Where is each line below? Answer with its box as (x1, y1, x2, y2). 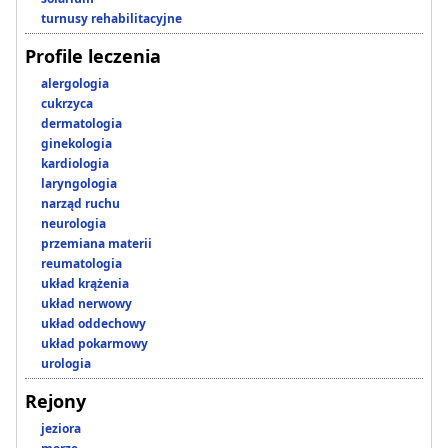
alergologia (41, 75, 109, 93)
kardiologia (41, 155, 109, 173)
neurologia (41, 215, 106, 233)
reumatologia (41, 255, 122, 273)
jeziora (41, 420, 81, 438)
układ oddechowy (41, 315, 146, 333)
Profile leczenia (25, 44, 161, 69)
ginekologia (41, 135, 112, 153)
